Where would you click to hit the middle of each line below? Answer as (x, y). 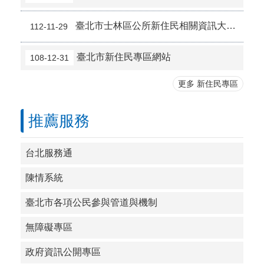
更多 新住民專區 (208, 84)
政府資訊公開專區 (63, 252)
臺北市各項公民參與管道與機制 (91, 203)
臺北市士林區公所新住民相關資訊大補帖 (151, 26)
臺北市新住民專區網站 (124, 57)
